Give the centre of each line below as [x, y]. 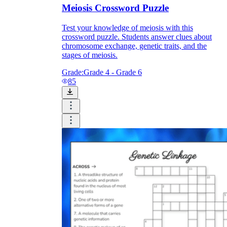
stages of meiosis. [90, 55]
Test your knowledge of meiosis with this [127, 28]
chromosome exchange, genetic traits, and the [134, 46]
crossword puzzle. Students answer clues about [137, 37]
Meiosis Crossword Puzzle [115, 8]
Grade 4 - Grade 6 [113, 72]
